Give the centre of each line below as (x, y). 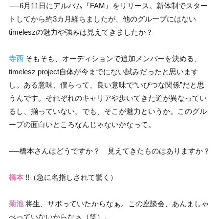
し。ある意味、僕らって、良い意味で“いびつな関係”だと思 (107, 85)
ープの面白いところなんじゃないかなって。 (82, 125)
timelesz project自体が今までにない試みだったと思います (104, 72)
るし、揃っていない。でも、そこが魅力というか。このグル (108, 111)
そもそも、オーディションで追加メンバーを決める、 (112, 59)
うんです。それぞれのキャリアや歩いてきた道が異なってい (108, 98)
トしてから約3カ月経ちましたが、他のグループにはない (102, 19)
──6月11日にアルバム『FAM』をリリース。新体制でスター (108, 6)
